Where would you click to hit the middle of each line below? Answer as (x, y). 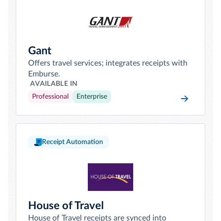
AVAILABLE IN (54, 84)
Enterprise (92, 97)
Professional (50, 97)
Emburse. (44, 74)
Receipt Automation (73, 142)
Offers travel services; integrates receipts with (108, 63)
